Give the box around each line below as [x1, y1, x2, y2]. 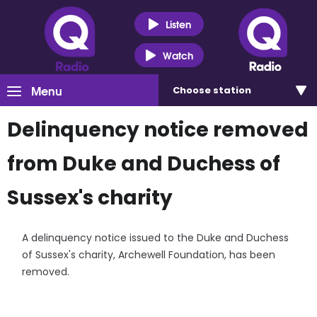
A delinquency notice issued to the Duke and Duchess [22, 231, 289, 245]
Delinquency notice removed [7, 116, 309, 144]
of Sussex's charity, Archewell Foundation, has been [22, 248, 276, 262]
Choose [173, 83, 213, 97]
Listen [165, 16, 191, 32]
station [213, 83, 251, 97]
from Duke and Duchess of [7, 150, 280, 178]
